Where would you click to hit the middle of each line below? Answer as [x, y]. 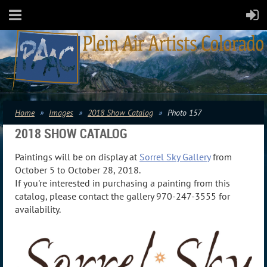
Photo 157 [184, 113]
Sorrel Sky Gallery [175, 156]
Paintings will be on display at [77, 156]
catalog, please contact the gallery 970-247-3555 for [122, 196]
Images [61, 113]
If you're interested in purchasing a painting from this [122, 183]
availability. [38, 209]
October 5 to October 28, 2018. [78, 170]
